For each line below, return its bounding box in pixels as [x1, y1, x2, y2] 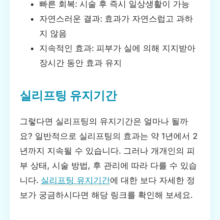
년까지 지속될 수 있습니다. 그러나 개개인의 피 [20, 146, 195, 156]
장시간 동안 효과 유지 [39, 57, 122, 68]
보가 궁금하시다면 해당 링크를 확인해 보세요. [20, 190, 192, 200]
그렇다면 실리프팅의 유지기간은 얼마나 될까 [20, 116, 188, 127]
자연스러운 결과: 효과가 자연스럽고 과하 [39, 13, 193, 24]
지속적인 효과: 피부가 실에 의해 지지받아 [39, 43, 195, 53]
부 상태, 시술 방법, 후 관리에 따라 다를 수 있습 [20, 161, 197, 171]
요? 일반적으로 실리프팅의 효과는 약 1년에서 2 [20, 131, 198, 141]
